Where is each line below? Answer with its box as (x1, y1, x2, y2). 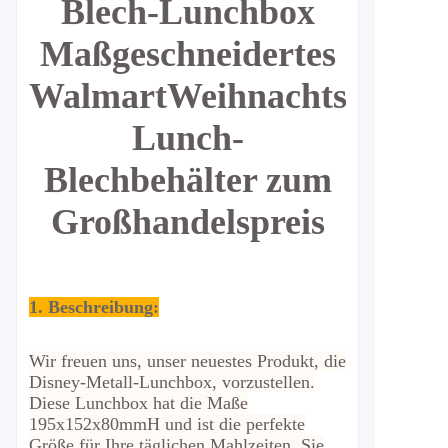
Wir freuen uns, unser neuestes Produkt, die (29, 351, 346, 371)
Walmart (29, 76, 167, 116)
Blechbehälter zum (43, 160, 332, 200)
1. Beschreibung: (29, 297, 159, 317)
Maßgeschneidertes (39, 34, 336, 74)
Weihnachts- (167, 76, 359, 116)
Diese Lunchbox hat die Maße (29, 393, 248, 413)
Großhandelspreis (50, 202, 325, 242)
